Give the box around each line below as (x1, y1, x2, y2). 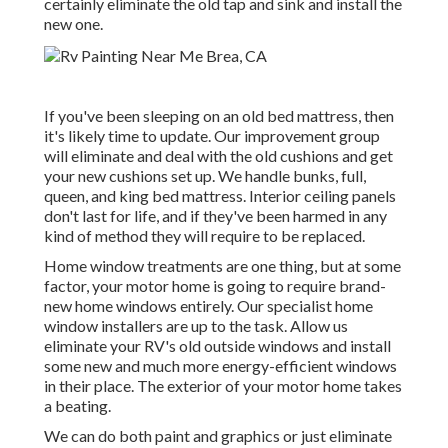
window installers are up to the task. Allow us (44, 316, 348, 336)
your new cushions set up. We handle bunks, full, (44, 166, 366, 186)
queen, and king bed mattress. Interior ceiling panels (44, 186, 396, 206)
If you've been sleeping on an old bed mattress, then (44, 106, 394, 126)
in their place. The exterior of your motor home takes (44, 376, 402, 396)
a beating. (44, 396, 111, 416)
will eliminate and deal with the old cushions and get (44, 146, 393, 166)
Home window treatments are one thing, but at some (44, 256, 401, 276)
